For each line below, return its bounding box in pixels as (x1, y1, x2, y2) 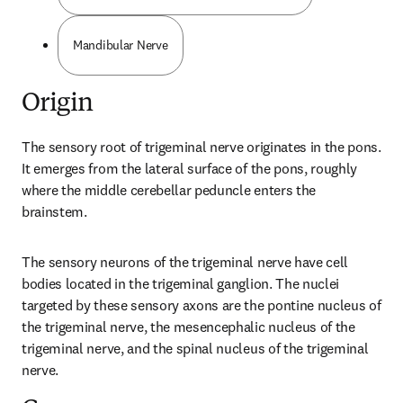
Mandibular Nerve (73, 37, 168, 53)
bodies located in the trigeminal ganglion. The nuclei (22, 274, 340, 292)
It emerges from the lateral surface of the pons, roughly (22, 159, 358, 177)
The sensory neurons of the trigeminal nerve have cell (22, 253, 349, 271)
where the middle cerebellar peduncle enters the (22, 181, 316, 199)
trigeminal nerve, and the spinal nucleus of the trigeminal (22, 339, 369, 357)
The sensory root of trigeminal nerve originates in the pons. (22, 138, 381, 156)
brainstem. (22, 202, 87, 220)
